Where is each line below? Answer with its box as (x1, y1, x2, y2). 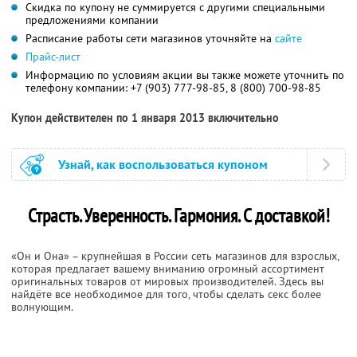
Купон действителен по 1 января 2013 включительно (11, 110, 279, 125)
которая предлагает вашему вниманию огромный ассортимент (11, 261, 324, 276)
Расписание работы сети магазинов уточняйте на (25, 30, 275, 45)
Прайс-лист (25, 49, 80, 64)
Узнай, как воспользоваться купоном (58, 155, 268, 173)
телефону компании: (25, 80, 131, 95)
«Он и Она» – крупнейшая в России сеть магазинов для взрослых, (11, 248, 339, 263)
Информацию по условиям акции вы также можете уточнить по (25, 67, 344, 82)
